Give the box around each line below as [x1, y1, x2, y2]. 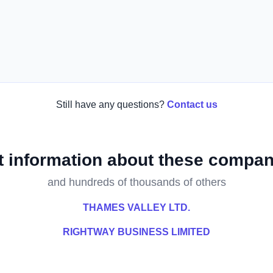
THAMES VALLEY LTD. [83, 202, 190, 213]
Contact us [166, 99, 218, 110]
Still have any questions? [55, 99, 165, 110]
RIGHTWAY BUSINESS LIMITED [63, 227, 210, 237]
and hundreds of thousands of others [47, 176, 226, 188]
